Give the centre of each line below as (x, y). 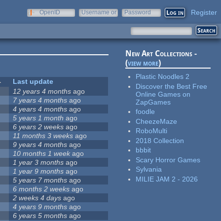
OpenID (50, 12)
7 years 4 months (40, 100)
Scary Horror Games (168, 160)
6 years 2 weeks (38, 127)
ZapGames (153, 102)
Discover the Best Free (172, 86)
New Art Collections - (161, 54)
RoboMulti (152, 131)
